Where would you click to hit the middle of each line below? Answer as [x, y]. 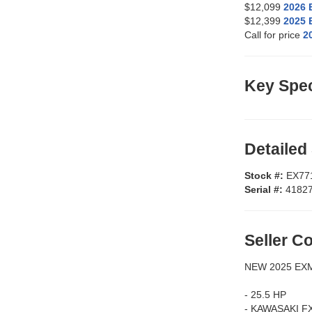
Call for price [274, 35]
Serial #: [265, 190]
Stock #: [265, 176]
